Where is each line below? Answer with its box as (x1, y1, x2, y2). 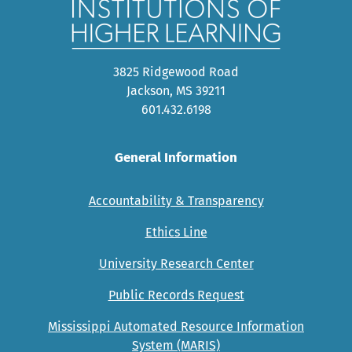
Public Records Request (108, 287, 244, 302)
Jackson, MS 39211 (126, 82, 225, 98)
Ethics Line (145, 224, 207, 240)
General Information (115, 148, 237, 166)
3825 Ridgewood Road (113, 64, 239, 79)
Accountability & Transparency (88, 192, 264, 208)
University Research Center (98, 255, 254, 271)
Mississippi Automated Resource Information (48, 318, 304, 334)
